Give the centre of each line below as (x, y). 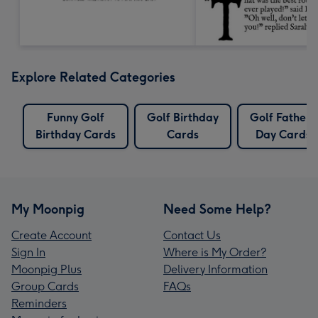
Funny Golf (76, 117)
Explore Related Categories (93, 77)
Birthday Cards (76, 134)
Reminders (39, 303)
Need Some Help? (217, 209)
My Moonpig (48, 209)
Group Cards (45, 286)
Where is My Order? (215, 252)
